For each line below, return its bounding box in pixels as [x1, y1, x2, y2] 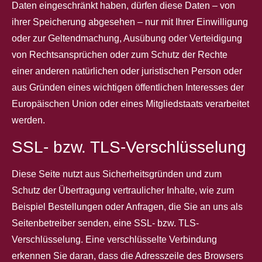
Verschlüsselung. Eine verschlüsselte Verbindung [12, 234, 217, 244]
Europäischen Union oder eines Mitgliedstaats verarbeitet [12, 99, 249, 109]
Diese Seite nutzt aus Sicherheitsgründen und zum [12, 168, 222, 179]
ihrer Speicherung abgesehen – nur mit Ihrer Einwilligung [12, 17, 248, 27]
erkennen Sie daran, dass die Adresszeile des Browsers [12, 250, 243, 261]
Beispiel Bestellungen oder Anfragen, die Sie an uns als [12, 201, 243, 212]
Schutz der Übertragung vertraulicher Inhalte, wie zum [12, 185, 234, 195]
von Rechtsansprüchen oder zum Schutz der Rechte [12, 50, 227, 60]
